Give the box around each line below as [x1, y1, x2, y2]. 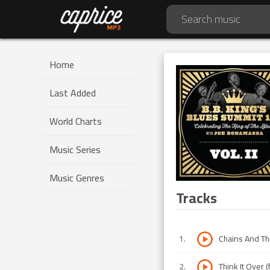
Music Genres [49, 169, 104, 187]
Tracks [176, 184, 217, 212]
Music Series [49, 140, 101, 159]
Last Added [49, 84, 96, 102]
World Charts [49, 112, 102, 130]
